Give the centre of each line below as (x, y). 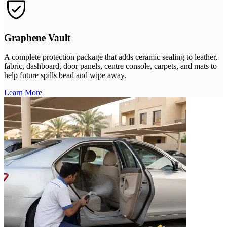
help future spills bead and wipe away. (65, 75)
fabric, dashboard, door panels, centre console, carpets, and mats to (110, 66)
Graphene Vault (37, 37)
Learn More (23, 93)
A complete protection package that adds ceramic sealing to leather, (111, 57)
